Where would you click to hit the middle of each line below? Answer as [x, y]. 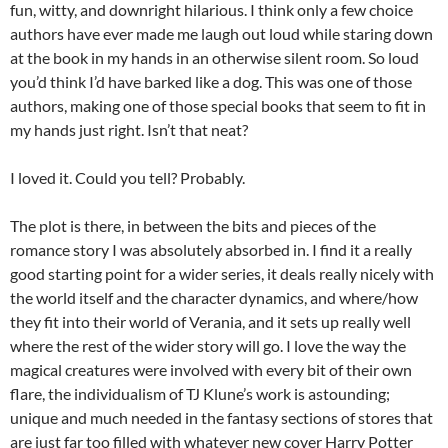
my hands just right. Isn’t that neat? [129, 130]
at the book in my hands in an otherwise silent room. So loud [214, 58]
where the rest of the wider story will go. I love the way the [208, 346]
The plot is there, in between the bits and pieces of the [193, 226]
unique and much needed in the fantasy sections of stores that [221, 418]
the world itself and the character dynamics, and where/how [214, 298]
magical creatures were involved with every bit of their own [211, 370]
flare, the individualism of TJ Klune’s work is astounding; [200, 394]
